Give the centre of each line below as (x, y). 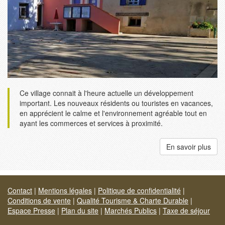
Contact (20, 191)
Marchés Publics (131, 211)
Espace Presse (31, 211)
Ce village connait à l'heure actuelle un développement (106, 93)
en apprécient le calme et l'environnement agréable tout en (113, 113)
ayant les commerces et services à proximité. (91, 123)
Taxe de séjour (186, 211)
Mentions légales (65, 191)
